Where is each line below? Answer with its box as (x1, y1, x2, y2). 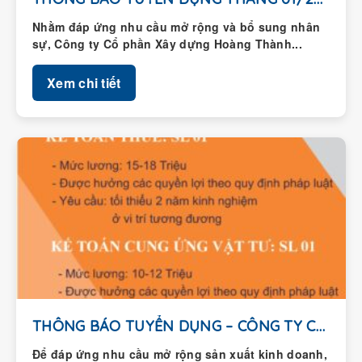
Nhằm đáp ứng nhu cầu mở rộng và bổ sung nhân (32, 19, 321, 36)
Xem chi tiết (47, 74, 121, 93)
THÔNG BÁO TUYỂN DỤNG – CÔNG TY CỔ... (315, 317, 325, 336)
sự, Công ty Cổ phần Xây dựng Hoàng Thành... (32, 36, 302, 53)
